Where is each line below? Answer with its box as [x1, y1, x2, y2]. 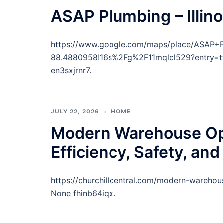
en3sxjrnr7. [51, 65, 91, 75]
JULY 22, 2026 [51, 108, 99, 115]
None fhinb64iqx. [51, 188, 115, 198]
